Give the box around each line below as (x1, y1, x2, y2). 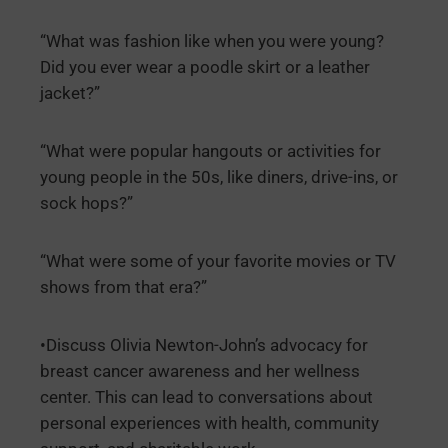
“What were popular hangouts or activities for (40, 142, 381, 162)
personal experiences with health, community (40, 414, 379, 434)
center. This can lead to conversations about (40, 388, 373, 408)
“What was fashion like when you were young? (40, 32, 384, 52)
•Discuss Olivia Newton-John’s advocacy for (40, 336, 368, 356)
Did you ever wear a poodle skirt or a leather (40, 58, 370, 78)
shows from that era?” (40, 278, 207, 298)
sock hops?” (40, 194, 133, 214)
